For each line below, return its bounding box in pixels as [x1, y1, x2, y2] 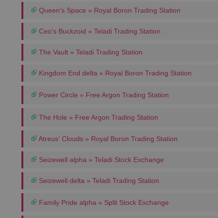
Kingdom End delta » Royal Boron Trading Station [37, 69, 192, 77]
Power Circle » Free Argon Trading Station [37, 91, 169, 99]
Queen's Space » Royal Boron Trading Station [37, 6, 181, 14]
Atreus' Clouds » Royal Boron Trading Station [37, 135, 178, 143]
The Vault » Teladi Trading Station [37, 48, 143, 56]
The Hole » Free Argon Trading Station [37, 113, 158, 121]
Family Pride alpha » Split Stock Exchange [37, 199, 169, 206]
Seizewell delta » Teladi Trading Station [37, 177, 159, 184]
